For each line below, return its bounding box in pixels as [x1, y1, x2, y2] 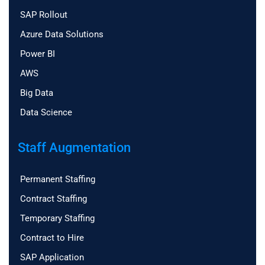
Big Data [20, 87, 53, 98]
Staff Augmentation [18, 140, 131, 155]
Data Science [20, 106, 72, 118]
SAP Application [20, 251, 84, 263]
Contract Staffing [20, 193, 87, 204]
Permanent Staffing [20, 173, 95, 185]
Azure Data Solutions [20, 28, 104, 40]
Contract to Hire [20, 232, 84, 243]
